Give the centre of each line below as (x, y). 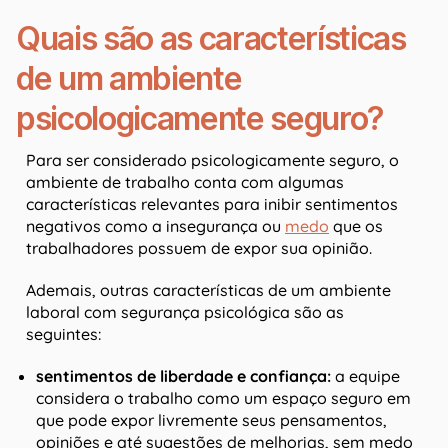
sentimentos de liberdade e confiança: (183, 376)
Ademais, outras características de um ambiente (208, 290)
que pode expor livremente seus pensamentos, (211, 420)
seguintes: (65, 334)
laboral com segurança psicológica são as (185, 312)
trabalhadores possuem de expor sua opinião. (199, 248)
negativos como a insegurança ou (155, 226)
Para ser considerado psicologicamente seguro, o (212, 160)
